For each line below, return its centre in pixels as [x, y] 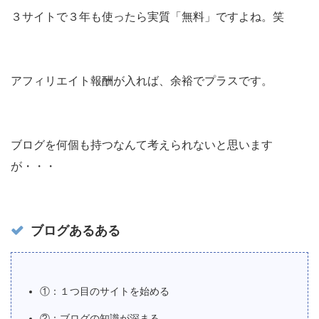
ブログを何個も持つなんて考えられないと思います [142, 145]
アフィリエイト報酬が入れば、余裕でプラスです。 [142, 81]
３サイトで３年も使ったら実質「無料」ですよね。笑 [147, 17]
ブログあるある [75, 231]
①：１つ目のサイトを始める [105, 292]
